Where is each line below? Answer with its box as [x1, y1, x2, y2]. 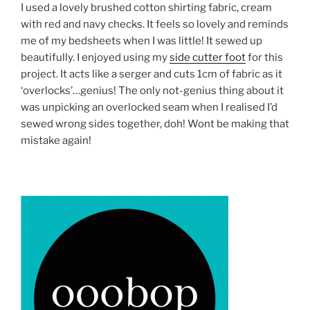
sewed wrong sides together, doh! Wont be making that [21, 118, 289, 131]
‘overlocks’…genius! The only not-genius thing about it [21, 84, 284, 98]
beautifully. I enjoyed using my [21, 51, 170, 64]
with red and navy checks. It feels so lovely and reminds [21, 18, 289, 31]
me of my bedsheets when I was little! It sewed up [21, 35, 262, 48]
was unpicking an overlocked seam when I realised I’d [21, 101, 277, 114]
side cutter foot [170, 51, 246, 64]
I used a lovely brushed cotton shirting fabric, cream [21, 1, 272, 15]
